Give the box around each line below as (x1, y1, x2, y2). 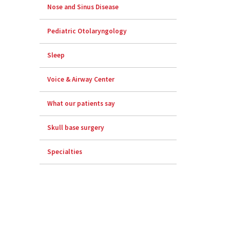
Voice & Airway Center (47, 75, 115, 84)
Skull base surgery (47, 123, 105, 132)
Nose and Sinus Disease (47, 3, 119, 12)
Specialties (47, 147, 83, 157)
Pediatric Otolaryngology (47, 27, 127, 36)
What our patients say (47, 99, 116, 108)
